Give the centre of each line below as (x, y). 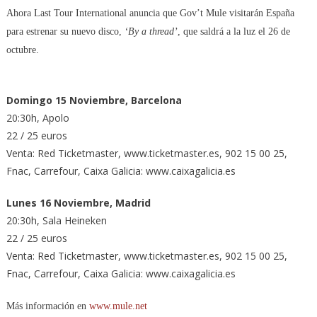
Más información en (47, 306)
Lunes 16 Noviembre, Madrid (78, 203)
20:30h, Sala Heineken (56, 220)
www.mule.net (118, 306)
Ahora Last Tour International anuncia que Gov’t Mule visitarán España (150, 13)
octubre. (22, 50)
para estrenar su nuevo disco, (65, 31)
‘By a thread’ (151, 31)
